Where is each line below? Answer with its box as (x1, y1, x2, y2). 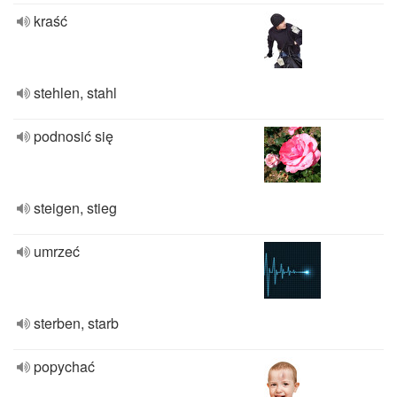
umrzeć (34, 241, 80, 261)
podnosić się (34, 126, 113, 146)
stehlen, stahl (34, 82, 117, 103)
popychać (34, 356, 95, 377)
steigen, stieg (34, 198, 117, 218)
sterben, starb (34, 313, 119, 333)
